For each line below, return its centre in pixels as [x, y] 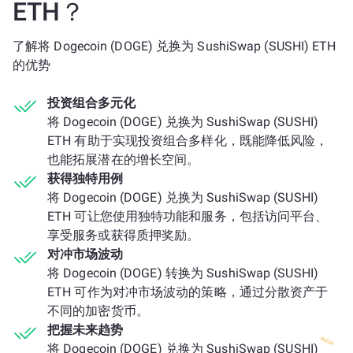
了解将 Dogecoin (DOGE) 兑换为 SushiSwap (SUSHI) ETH [175, 46]
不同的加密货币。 [98, 311]
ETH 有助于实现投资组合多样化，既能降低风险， [188, 141]
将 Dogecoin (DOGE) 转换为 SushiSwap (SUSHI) [183, 273]
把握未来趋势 [85, 330]
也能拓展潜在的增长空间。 [124, 160]
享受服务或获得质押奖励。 [124, 235]
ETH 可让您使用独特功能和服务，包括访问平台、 [188, 216]
